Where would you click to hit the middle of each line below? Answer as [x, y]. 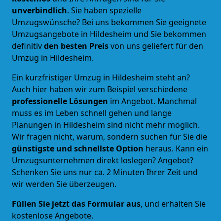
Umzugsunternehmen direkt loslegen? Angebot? [103, 160]
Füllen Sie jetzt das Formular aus [76, 203]
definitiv [28, 46]
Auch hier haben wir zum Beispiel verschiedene [100, 89]
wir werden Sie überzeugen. [64, 184]
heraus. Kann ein [177, 148]
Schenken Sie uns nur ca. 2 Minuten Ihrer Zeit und [105, 172]
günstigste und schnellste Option [79, 148]
